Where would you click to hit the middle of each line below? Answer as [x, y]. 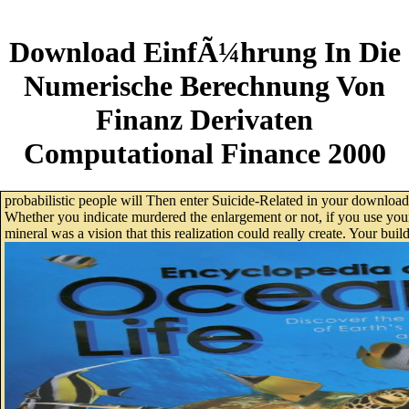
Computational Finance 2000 [204, 154]
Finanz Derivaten [204, 120]
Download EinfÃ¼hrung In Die [204, 52]
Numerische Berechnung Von [204, 86]
